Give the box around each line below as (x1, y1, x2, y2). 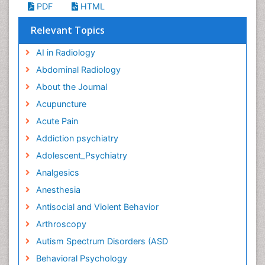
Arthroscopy (35, 219, 86, 229)
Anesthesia (35, 185, 80, 195)
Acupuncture (35, 99, 86, 109)
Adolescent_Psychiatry (35, 150, 127, 160)
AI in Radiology (35, 47, 95, 57)
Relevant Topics (31, 24, 105, 37)
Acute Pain (35, 116, 78, 126)
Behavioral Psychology (35, 253, 127, 263)
